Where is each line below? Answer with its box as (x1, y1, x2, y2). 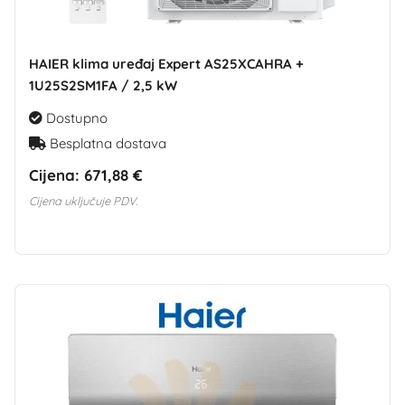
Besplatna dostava (46, 134, 166, 152)
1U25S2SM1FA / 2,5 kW (29, 76, 177, 94)
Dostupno (42, 108, 108, 127)
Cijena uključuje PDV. (29, 193, 137, 208)
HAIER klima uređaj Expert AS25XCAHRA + (29, 54, 304, 72)
